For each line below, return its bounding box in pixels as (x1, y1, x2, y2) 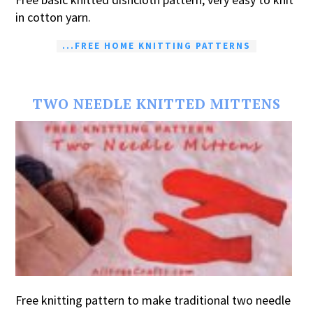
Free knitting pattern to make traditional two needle (15, 291, 291, 308)
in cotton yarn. (15, 9, 92, 26)
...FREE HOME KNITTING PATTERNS (62, 40, 251, 52)
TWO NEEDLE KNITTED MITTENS (32, 94, 281, 114)
